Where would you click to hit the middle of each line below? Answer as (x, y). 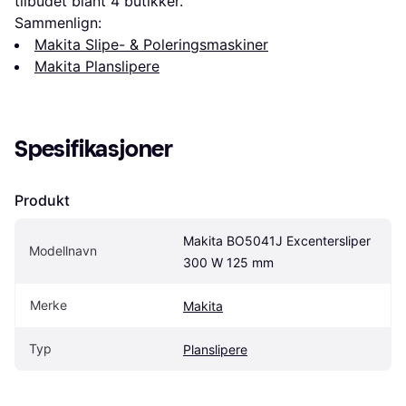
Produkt (42, 200)
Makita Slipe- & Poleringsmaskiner (151, 44)
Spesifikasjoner (94, 149)
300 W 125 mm (228, 262)
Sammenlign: (58, 22)
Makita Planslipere (97, 66)
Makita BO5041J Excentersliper (277, 240)
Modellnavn (63, 250)
